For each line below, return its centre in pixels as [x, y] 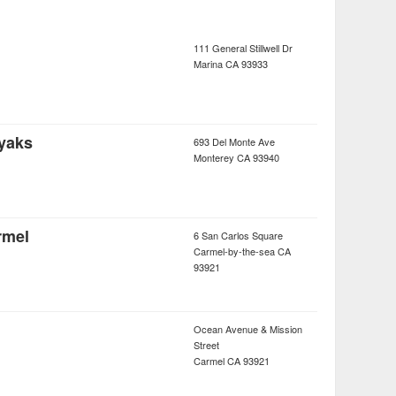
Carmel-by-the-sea [234, 251]
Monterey [214, 157]
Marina [208, 64]
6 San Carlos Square [238, 235]
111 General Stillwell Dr [243, 48]
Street [206, 345]
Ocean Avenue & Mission [248, 329]
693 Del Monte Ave [234, 141]
